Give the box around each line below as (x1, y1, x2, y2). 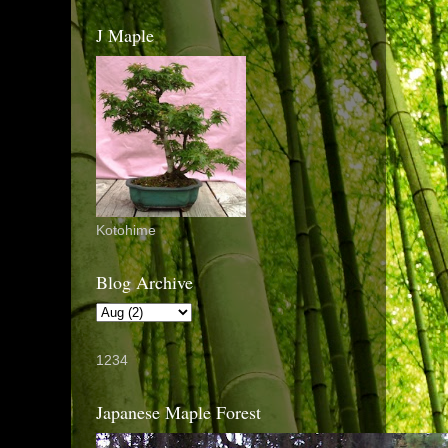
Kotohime (96, 222, 156, 238)
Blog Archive (96, 269, 193, 294)
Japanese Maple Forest (96, 399, 261, 424)
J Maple (96, 22, 154, 47)
